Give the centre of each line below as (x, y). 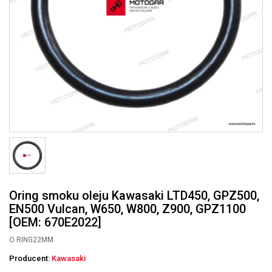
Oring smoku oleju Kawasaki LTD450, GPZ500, (134, 195)
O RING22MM (31, 240)
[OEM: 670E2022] (55, 222)
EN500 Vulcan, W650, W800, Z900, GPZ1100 (127, 209)
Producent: (30, 258)
